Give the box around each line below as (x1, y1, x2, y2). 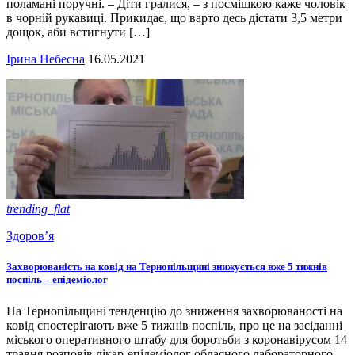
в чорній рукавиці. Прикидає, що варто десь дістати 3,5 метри (6, 11, 342, 25)
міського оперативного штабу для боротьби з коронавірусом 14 (6, 332, 347, 346)
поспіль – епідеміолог (6, 273, 108, 286)
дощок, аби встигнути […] (6, 25, 150, 40)
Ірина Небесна (6, 52, 85, 67)
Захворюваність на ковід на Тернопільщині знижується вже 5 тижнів (6, 261, 327, 273)
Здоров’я (6, 229, 54, 243)
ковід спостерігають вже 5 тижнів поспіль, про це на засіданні (6, 318, 342, 332)
